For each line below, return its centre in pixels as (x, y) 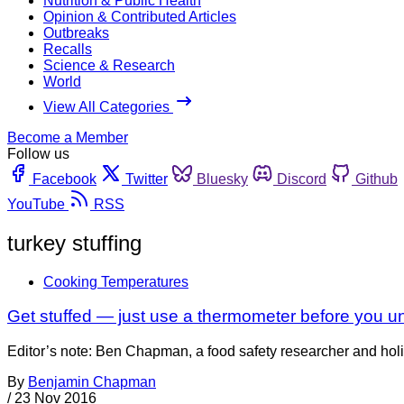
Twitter (147, 179)
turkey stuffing (74, 243)
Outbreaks (76, 32)
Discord (302, 179)
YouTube (36, 204)
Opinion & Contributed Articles (140, 16)
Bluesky (222, 179)
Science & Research (109, 65)
